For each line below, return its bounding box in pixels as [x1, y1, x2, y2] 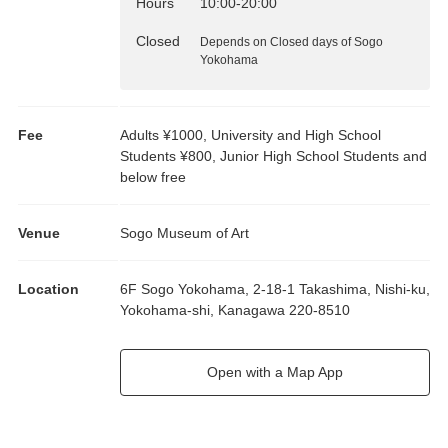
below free [120, 168, 186, 185]
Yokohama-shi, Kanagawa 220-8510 [120, 301, 350, 318]
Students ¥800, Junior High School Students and [120, 147, 427, 164]
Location [18, 280, 79, 297]
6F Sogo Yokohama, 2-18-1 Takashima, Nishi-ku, [120, 280, 430, 297]
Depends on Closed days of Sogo [200, 34, 383, 49]
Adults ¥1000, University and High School [120, 126, 381, 143]
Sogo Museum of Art [120, 224, 249, 241]
